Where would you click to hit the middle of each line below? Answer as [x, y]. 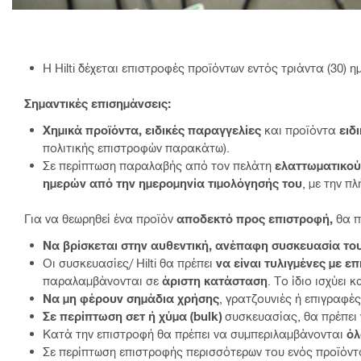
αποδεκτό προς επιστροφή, [255, 218]
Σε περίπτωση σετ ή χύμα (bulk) [132, 315]
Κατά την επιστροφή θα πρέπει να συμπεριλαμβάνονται [195, 333]
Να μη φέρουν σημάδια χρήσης [131, 298]
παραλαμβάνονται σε [102, 280]
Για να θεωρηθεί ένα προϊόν [100, 218]
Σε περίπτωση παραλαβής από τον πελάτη [159, 165]
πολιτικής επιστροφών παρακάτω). [136, 147]
